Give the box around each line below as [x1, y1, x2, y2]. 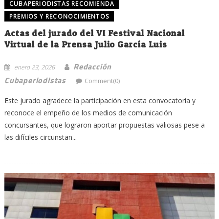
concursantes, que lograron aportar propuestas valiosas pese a [4, 120, 205, 130]
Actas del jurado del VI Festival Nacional [4, 27, 185, 38]
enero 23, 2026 [14, 62, 55, 72]
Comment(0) [84, 76, 120, 85]
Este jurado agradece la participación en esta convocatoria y [4, 95, 196, 105]
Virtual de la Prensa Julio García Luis [4, 39, 168, 49]
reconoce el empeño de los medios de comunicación [4, 108, 172, 117]
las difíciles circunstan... [4, 132, 77, 142]
